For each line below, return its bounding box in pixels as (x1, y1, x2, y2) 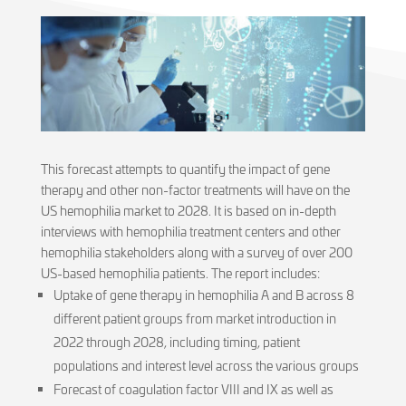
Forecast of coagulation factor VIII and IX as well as (53, 380, 333, 398)
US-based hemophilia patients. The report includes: (40, 264, 320, 282)
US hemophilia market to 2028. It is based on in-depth (40, 201, 336, 219)
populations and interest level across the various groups (53, 356, 359, 374)
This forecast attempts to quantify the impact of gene (40, 159, 330, 178)
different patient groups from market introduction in (53, 309, 336, 327)
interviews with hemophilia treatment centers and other (40, 222, 341, 240)
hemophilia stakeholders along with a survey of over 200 (40, 243, 353, 261)
